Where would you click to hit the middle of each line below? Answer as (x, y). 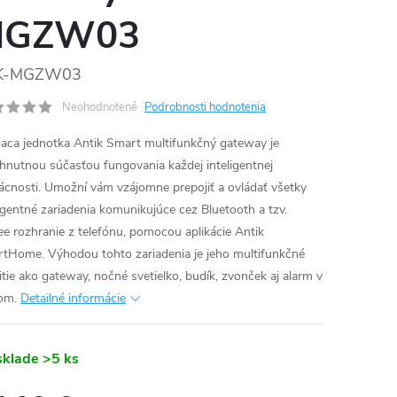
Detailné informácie (73, 298)
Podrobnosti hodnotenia (205, 107)
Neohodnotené (100, 107)
